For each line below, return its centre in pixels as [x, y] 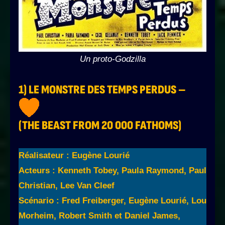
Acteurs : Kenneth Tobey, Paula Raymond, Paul [113, 171]
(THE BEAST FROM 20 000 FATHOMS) [100, 126]
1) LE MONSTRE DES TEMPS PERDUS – [102, 90]
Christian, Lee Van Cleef [67, 186]
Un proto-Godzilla [113, 59]
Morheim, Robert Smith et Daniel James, [99, 216]
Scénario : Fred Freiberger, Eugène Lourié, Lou [113, 201]
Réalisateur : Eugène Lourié [74, 156]
